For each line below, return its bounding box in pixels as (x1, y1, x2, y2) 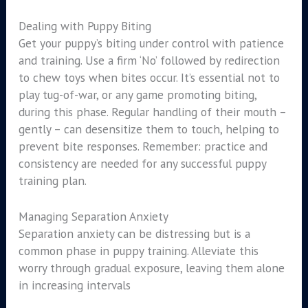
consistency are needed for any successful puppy (18, 155, 266, 171)
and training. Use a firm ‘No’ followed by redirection (18, 52, 280, 68)
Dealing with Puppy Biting (18, 17, 151, 34)
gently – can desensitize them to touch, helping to (18, 120, 279, 137)
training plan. (18, 172, 87, 188)
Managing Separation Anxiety (18, 208, 168, 225)
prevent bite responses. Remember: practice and (18, 137, 267, 154)
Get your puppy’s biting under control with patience (18, 34, 284, 51)
